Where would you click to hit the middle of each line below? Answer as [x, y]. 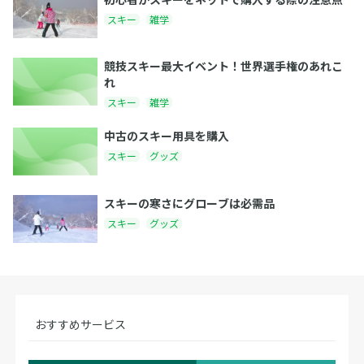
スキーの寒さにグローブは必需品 [189, 204]
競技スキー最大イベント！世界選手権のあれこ [223, 66]
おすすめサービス [81, 324]
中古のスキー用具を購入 [167, 136]
